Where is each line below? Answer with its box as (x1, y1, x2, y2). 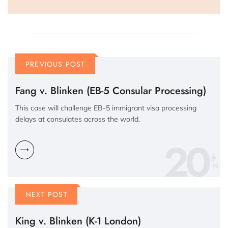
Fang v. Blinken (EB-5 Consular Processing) (15, 83, 206, 99)
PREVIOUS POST (25, 59, 85, 70)
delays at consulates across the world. (15, 115, 140, 124)
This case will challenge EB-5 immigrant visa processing (15, 103, 196, 113)
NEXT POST (25, 189, 68, 200)
